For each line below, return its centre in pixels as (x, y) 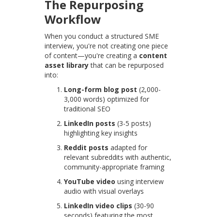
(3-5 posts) (133, 124)
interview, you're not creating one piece (107, 46)
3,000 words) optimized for (107, 99)
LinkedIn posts (90, 124)
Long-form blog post (101, 90)
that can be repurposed (126, 65)
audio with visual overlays (104, 191)
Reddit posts (86, 148)
